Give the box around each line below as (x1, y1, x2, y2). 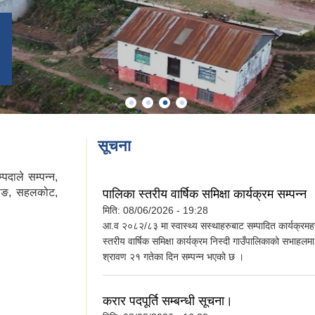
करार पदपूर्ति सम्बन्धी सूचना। (103, 294, 233, 309)
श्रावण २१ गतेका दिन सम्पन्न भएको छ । (103, 250, 244, 262)
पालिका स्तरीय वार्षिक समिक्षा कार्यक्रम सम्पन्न (103, 186, 307, 201)
